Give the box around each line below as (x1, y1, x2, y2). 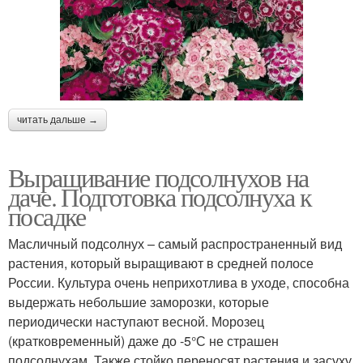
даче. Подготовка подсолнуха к (8, 179, 312, 215)
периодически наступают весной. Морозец (8, 312, 264, 331)
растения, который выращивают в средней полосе (8, 254, 314, 273)
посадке (8, 199, 86, 234)
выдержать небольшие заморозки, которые (8, 293, 269, 312)
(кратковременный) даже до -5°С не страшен (8, 331, 279, 351)
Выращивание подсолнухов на (8, 160, 309, 195)
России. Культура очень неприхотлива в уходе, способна (8, 273, 349, 293)
